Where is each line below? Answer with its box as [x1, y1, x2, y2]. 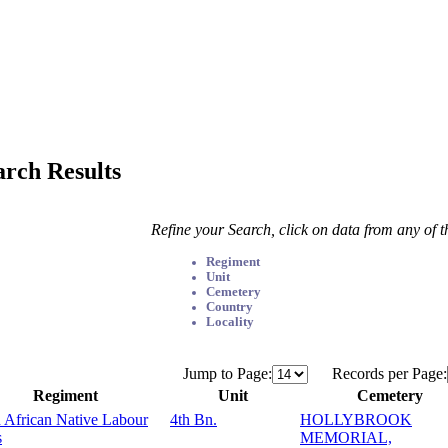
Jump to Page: [182, 364, 272, 382]
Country [206, 299, 254, 314]
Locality [206, 314, 255, 329]
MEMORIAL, [300, 428, 392, 446]
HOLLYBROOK [300, 410, 412, 428]
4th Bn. [170, 410, 217, 428]
